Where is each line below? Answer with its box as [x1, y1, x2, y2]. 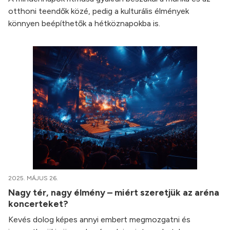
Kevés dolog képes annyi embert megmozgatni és [8, 215, 190, 225]
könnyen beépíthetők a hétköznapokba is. [8, 18, 160, 29]
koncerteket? [8, 198, 70, 209]
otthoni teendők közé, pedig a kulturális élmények [8, 6, 189, 16]
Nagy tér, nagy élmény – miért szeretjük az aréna [8, 187, 219, 198]
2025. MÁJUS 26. [8, 175, 58, 182]
